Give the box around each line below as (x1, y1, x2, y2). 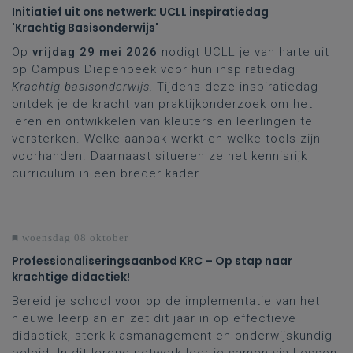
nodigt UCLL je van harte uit (158, 44, 329, 59)
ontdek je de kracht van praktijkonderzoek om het (12, 96, 313, 111)
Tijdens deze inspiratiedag (157, 79, 318, 94)
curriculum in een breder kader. (12, 165, 203, 180)
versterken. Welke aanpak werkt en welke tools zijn (12, 131, 321, 146)
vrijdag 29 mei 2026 (32, 44, 158, 59)
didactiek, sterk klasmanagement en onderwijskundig (12, 328, 333, 343)
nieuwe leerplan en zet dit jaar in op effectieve (12, 310, 296, 325)
